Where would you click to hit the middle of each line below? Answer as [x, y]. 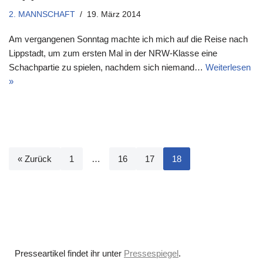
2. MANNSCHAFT [42, 15]
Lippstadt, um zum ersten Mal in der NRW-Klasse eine [113, 53]
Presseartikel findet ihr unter [69, 254]
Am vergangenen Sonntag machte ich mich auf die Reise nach [128, 39]
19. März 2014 [114, 15]
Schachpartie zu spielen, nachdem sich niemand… [107, 68]
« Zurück [35, 159]
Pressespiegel [151, 254]
